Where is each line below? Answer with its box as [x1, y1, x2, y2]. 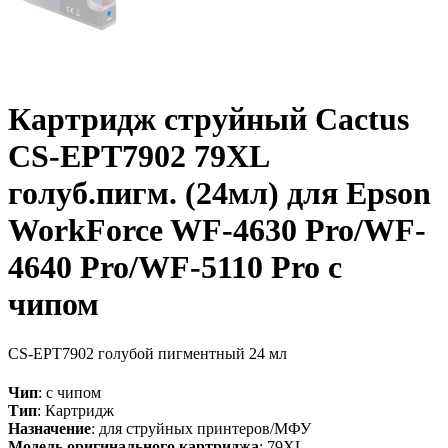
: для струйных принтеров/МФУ [91, 419, 311, 437]
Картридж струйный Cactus [8, 101, 409, 138]
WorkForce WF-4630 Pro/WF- [8, 212, 426, 249]
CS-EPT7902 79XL [8, 138, 268, 175]
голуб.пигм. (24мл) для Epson [8, 175, 431, 212]
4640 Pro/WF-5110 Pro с [8, 249, 342, 286]
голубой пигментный [98, 344, 245, 362]
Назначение [8, 419, 91, 437]
